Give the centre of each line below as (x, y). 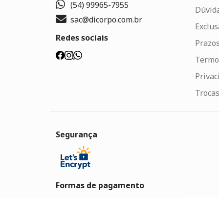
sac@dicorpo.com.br (106, 19)
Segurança (77, 134)
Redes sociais (82, 37)
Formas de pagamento (100, 185)
